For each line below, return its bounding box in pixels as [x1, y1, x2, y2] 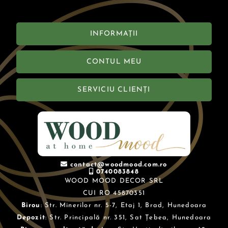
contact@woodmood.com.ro [70, 161, 167, 168]
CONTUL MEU [86, 58, 142, 66]
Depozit [16, 214, 45, 221]
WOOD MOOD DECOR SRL [64, 178, 164, 185]
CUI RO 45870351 [83, 190, 145, 197]
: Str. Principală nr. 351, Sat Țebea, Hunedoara [45, 214, 212, 221]
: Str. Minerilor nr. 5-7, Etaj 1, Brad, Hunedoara [40, 202, 207, 209]
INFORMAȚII [90, 30, 138, 38]
